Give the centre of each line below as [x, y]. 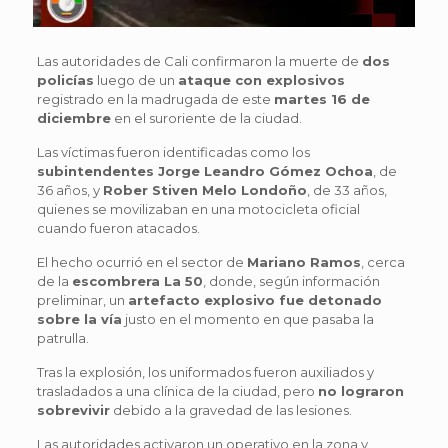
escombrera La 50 [137, 280]
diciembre [73, 117]
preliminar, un [82, 299]
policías [65, 79]
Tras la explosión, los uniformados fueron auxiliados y [205, 371]
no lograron [360, 390]
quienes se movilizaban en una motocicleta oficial [198, 208]
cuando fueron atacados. [118, 227]
